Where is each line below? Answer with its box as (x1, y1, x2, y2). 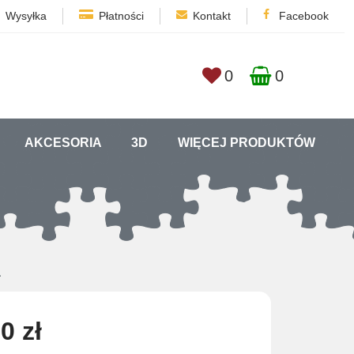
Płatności (99, 9, 144, 22)
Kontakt (193, 9, 231, 22)
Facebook (279, 9, 329, 22)
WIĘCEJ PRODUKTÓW (177, 136, 315, 149)
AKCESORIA (24, 136, 102, 149)
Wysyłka (6, 9, 47, 22)
